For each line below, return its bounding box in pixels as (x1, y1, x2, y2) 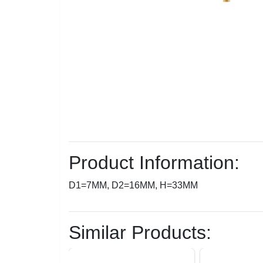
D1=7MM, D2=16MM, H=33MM (69, 180, 198, 190)
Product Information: (69, 152, 240, 173)
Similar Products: (69, 222, 211, 243)
